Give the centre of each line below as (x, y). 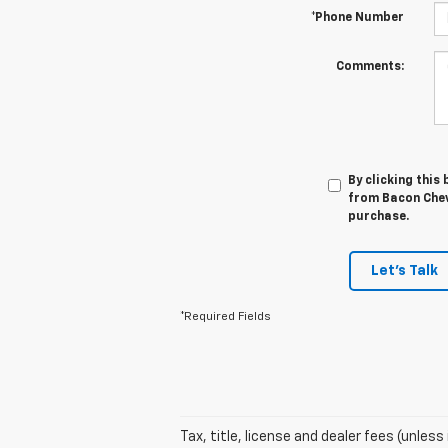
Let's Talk (404, 271)
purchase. (378, 217)
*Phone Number (357, 18)
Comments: (369, 67)
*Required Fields (225, 317)
